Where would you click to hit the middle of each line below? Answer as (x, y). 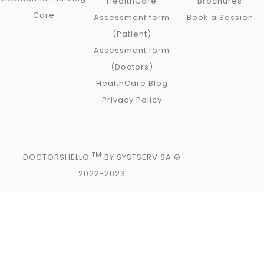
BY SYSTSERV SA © (143, 157)
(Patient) (132, 34)
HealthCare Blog (132, 83)
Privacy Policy (132, 100)
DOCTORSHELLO (58, 157)
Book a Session (220, 17)
